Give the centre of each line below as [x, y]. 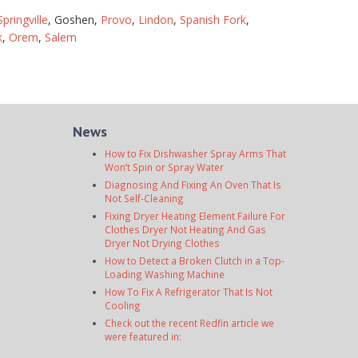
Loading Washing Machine [165, 274]
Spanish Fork [213, 20]
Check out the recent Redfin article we [189, 323]
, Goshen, [74, 20]
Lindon [155, 20]
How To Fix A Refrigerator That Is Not [189, 292]
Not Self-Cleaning [144, 198]
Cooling [123, 305]
